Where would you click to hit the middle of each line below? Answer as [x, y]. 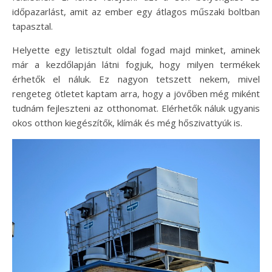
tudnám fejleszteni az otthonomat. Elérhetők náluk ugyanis [136, 108]
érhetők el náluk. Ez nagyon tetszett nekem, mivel [136, 79]
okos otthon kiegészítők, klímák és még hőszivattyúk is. [127, 123]
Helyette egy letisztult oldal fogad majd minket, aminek [136, 50]
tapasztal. [32, 26]
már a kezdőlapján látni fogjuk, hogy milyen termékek [136, 64]
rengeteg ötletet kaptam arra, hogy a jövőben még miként [136, 93]
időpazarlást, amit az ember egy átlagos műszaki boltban [136, 12]
